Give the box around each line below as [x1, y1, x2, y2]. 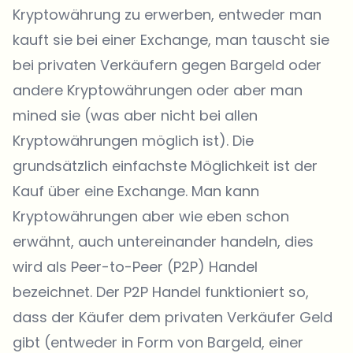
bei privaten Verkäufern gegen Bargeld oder [13, 55, 321, 75]
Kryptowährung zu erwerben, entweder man [13, 5, 321, 24]
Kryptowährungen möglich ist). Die [13, 131, 254, 150]
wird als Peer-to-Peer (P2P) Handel [13, 257, 258, 277]
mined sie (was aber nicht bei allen [13, 106, 258, 125]
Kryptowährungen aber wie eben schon [13, 206, 289, 226]
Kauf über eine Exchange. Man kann [13, 181, 259, 201]
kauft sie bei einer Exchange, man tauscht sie [13, 30, 329, 50]
